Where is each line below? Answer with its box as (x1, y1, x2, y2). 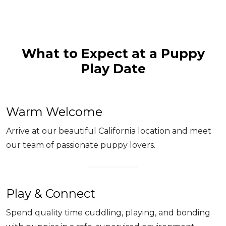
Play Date (80, 61, 146, 77)
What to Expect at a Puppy (21, 46, 205, 62)
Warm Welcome (6, 104, 102, 120)
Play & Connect (6, 186, 95, 201)
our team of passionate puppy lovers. (6, 140, 155, 150)
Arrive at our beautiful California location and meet (6, 126, 211, 136)
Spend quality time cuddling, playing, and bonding (6, 208, 210, 218)
